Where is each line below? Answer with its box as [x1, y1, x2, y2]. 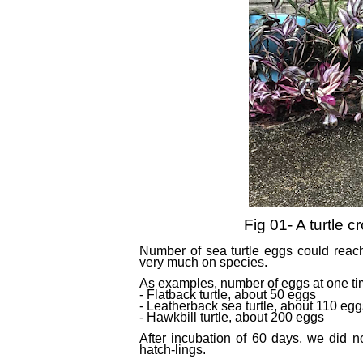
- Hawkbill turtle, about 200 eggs [139, 310, 324, 324]
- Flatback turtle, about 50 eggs [139, 288, 316, 301]
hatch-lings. [139, 343, 206, 357]
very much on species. [139, 255, 267, 269]
